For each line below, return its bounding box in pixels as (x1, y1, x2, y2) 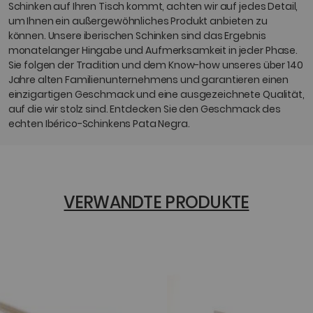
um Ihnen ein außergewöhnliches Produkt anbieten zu (8, 14, 268, 29)
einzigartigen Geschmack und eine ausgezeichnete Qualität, (8, 87, 305, 102)
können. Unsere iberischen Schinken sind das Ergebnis (8, 29, 266, 43)
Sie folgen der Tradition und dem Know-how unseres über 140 (8, 58, 303, 73)
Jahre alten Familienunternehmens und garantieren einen (8, 73, 289, 87)
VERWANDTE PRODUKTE (64, 191, 249, 214)
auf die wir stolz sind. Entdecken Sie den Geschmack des (8, 102, 281, 117)
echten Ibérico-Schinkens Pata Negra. (8, 117, 190, 131)
